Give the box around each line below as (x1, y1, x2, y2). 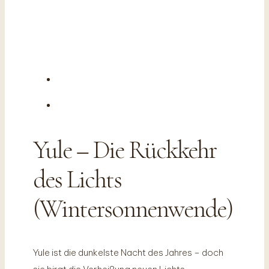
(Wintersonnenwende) (32, 193, 232, 224)
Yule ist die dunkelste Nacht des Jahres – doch (32, 246, 223, 258)
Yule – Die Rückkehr (32, 134, 216, 165)
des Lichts (32, 164, 121, 195)
